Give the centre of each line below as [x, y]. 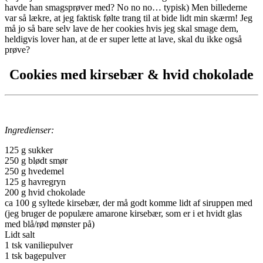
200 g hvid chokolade [45, 192]
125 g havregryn [35, 181]
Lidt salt [20, 234]
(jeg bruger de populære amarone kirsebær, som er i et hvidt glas [123, 213]
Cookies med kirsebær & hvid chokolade [131, 74]
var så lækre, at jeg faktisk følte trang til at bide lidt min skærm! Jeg [129, 18]
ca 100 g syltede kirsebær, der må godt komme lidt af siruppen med [129, 203]
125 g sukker [29, 150]
